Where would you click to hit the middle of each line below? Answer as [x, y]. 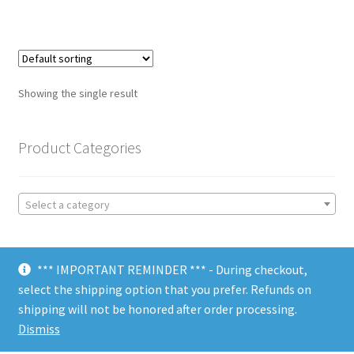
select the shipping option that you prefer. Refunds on [164, 289]
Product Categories [79, 148]
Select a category [67, 205]
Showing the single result [77, 94]
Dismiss [39, 329]
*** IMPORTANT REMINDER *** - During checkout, [173, 269]
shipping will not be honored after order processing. [157, 309]
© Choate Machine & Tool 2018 [100, 316]
